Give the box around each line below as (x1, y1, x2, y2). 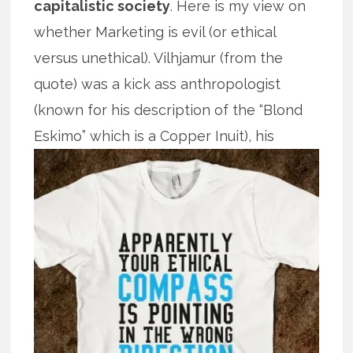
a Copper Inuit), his (148, 127, 275, 144)
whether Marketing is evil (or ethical (34, 23, 277, 40)
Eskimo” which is (34, 127, 149, 144)
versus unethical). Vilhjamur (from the (34, 49, 284, 66)
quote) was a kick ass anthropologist (34, 75, 281, 92)
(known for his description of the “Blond (34, 101, 303, 118)
